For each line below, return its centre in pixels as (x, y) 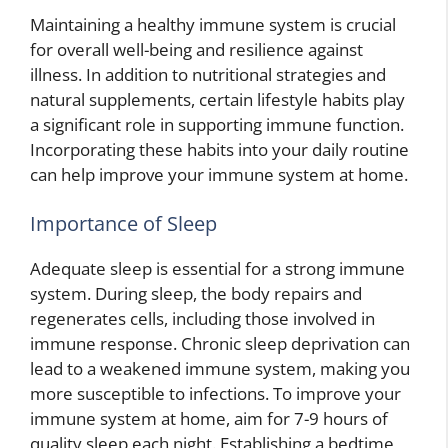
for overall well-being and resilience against (196, 49)
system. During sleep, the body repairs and (196, 294)
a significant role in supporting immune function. (217, 124)
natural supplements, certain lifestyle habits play (217, 99)
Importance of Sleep (123, 224)
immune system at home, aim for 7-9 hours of (209, 419)
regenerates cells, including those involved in (202, 319)
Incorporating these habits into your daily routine (219, 149)
